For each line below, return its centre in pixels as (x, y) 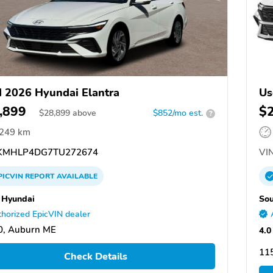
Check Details (95, 256)
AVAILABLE (76, 176)
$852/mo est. (178, 113)
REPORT (40, 176)
